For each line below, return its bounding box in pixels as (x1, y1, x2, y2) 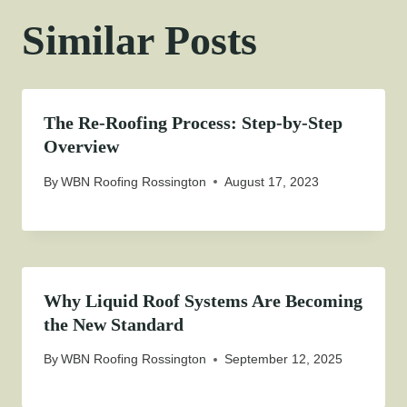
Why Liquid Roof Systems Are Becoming (44, 290, 362, 311)
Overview (44, 136, 119, 157)
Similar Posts (22, 17, 257, 65)
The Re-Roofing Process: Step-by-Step (44, 113, 342, 134)
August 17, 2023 (224, 174, 320, 189)
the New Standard (44, 313, 184, 334)
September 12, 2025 (224, 352, 343, 367)
